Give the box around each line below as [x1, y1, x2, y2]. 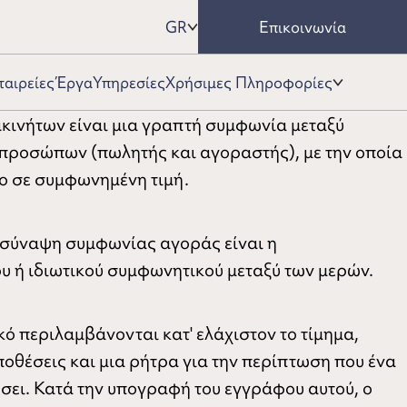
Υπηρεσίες [93, 72, 165, 93]
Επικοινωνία [259, 16, 346, 37]
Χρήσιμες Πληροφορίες [165, 71, 333, 93]
